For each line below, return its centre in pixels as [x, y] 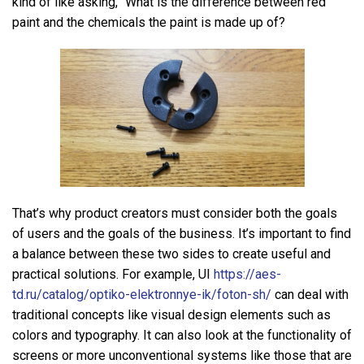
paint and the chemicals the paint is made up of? [149, 22]
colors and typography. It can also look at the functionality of [182, 336]
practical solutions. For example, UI [113, 275]
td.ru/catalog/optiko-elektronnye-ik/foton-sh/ [142, 295]
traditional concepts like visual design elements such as [171, 315]
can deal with [310, 295]
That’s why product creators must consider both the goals [175, 214]
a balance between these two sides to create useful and [171, 254]
